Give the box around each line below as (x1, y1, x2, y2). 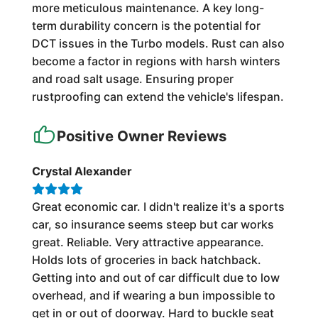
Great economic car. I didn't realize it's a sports (31, 199, 285, 214)
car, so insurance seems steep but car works (31, 216, 274, 231)
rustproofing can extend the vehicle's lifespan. (31, 89, 284, 104)
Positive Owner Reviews (56, 126, 226, 145)
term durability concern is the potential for (31, 18, 261, 33)
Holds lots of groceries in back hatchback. (31, 252, 261, 267)
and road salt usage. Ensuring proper (31, 71, 234, 86)
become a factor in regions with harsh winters (31, 53, 280, 68)
